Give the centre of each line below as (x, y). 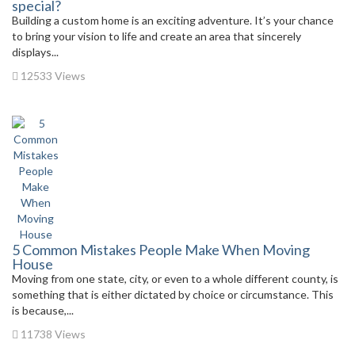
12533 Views (52, 76)
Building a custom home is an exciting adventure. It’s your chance (173, 20)
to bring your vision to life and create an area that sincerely (157, 36)
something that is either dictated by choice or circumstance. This (173, 294)
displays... (35, 52)
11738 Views (52, 334)
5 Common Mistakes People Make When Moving (161, 250)
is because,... (43, 310)
